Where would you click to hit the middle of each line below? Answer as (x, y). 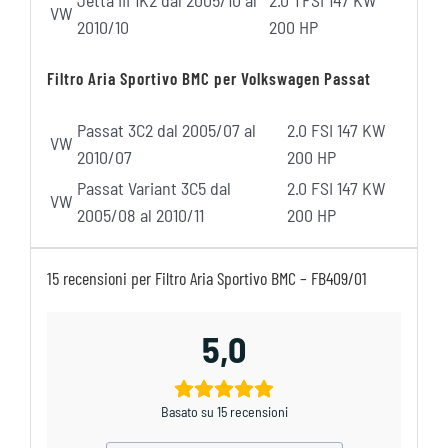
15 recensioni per (100, 277)
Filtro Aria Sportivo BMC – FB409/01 (260, 277)
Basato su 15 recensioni (224, 411)
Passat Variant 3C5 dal (153, 187)
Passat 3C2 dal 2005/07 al (166, 129)
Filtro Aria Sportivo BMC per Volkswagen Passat (208, 78)
